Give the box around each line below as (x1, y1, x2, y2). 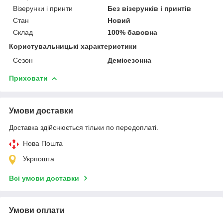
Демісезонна (108, 56, 152, 64)
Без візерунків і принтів (108, 4, 192, 12)
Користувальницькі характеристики (9, 42, 137, 50)
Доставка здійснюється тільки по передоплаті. (9, 123, 158, 131)
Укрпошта (23, 154, 54, 163)
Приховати (9, 74, 48, 82)
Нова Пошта (23, 139, 63, 147)
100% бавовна (108, 28, 158, 36)
